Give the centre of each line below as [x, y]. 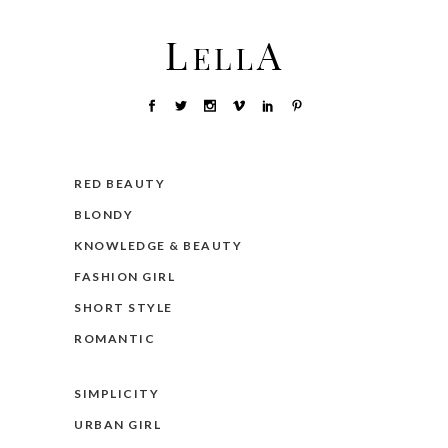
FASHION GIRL [124, 277]
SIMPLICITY [116, 394]
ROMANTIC [114, 339]
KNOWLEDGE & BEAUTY [158, 246]
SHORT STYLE [123, 308]
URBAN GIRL [117, 425]
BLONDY [103, 215]
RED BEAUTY [119, 184]
